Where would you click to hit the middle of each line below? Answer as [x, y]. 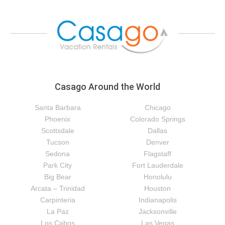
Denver [157, 142]
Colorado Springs [157, 119]
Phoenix [58, 119]
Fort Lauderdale [157, 165]
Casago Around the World [107, 86]
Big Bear [58, 177]
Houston [157, 188]
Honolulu [157, 177]
